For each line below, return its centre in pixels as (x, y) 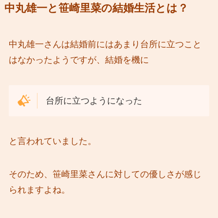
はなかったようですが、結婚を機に (79, 60)
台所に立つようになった (94, 100)
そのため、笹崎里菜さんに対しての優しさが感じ (105, 174)
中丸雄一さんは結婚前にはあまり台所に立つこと (105, 44)
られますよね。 (39, 190)
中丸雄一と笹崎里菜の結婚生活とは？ (96, 8)
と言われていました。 (52, 141)
